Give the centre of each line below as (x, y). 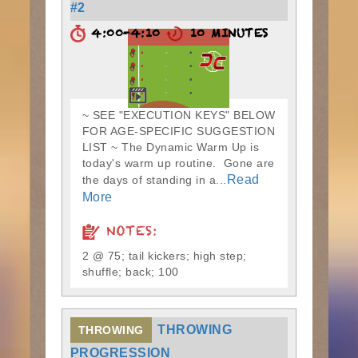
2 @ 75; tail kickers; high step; (164, 256)
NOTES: (128, 235)
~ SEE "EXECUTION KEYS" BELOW (179, 115)
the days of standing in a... (154, 180)
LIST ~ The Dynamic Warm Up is (171, 147)
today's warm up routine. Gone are (178, 163)
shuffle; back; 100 (130, 272)
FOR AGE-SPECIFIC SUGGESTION (179, 131)
